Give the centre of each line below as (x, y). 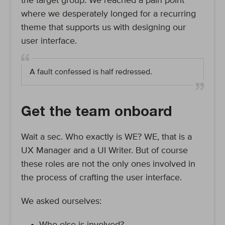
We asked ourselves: (62, 201)
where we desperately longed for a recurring (109, 14)
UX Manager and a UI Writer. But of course (105, 151)
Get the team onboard (97, 113)
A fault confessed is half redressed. (91, 72)
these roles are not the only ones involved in (108, 164)
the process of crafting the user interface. (102, 178)
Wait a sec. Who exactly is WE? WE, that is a (107, 137)
